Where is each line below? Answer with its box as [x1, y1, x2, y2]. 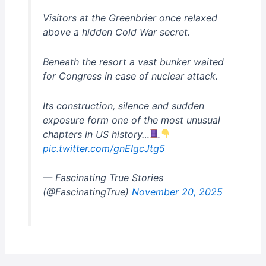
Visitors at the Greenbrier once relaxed [42, 12, 217, 24]
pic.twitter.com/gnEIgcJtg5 [42, 142, 165, 154]
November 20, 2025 [131, 186, 223, 198]
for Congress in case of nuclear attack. [42, 70, 218, 83]
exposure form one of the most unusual [42, 113, 220, 126]
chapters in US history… [42, 128, 150, 140]
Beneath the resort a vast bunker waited [42, 56, 224, 68]
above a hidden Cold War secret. [42, 26, 190, 39]
